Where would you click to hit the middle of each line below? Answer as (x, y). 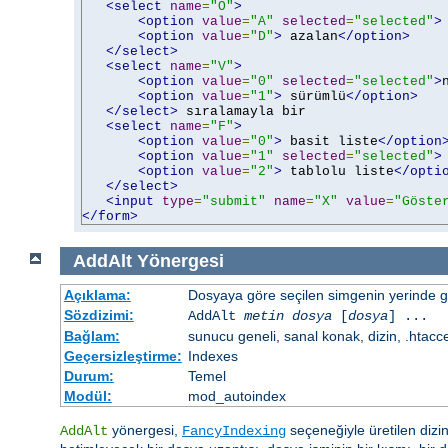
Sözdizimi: (98, 315)
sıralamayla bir (242, 111)
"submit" (234, 201)
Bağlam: (91, 336)
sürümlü (314, 96)
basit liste (330, 141)
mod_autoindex (236, 396)
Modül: (87, 396)
